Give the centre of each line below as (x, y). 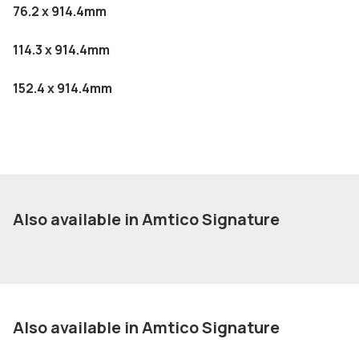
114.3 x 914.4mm (61, 50)
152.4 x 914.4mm (63, 88)
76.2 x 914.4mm (60, 11)
